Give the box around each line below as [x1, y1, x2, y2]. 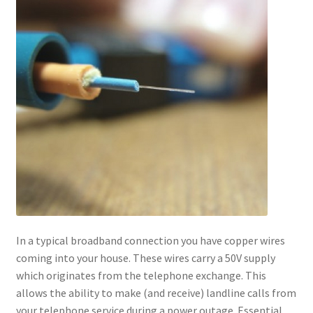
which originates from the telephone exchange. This [15, 268, 266, 282]
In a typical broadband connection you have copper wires [15, 233, 285, 247]
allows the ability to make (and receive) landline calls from [15, 285, 296, 300]
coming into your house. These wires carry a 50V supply [15, 250, 275, 265]
